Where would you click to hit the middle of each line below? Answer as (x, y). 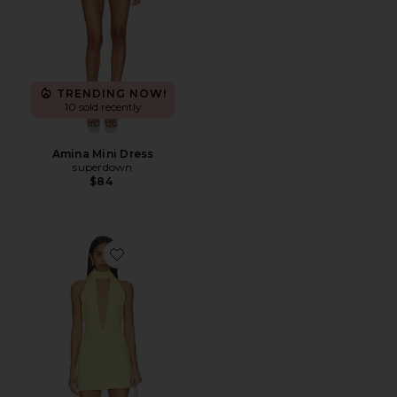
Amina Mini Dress (103, 154)
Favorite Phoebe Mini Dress (185, 265)
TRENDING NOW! (112, 93)
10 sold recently (103, 107)
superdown (103, 167)
